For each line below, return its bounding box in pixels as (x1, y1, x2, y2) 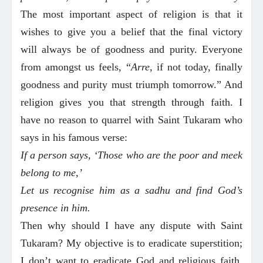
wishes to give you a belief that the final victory (21, 25, 242, 38)
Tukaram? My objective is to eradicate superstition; (21, 237, 242, 249)
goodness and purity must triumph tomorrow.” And (21, 78, 242, 90)
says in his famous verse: (21, 131, 127, 143)
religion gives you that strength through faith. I (21, 96, 242, 108)
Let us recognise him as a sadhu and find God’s (21, 184, 242, 196)
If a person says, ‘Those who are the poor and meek (21, 149, 242, 161)
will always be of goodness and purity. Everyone (21, 43, 242, 55)
